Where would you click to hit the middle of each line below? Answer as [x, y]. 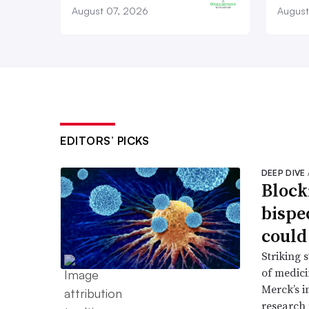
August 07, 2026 [110, 11]
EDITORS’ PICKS [104, 141]
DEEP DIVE [284, 173]
